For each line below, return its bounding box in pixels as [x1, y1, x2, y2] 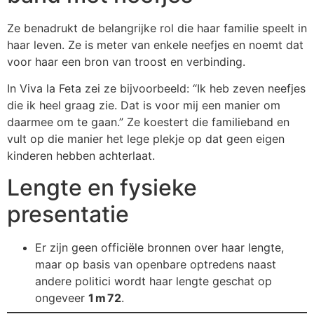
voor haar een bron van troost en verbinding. [7, 54, 245, 69]
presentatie [7, 200, 129, 228]
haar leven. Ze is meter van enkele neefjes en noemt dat [7, 37, 303, 52]
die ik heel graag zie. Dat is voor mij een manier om [7, 98, 280, 113]
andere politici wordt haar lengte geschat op [35, 273, 272, 288]
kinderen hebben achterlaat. [7, 149, 155, 163]
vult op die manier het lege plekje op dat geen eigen [7, 132, 285, 146]
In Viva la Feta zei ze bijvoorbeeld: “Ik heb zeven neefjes [7, 81, 306, 96]
